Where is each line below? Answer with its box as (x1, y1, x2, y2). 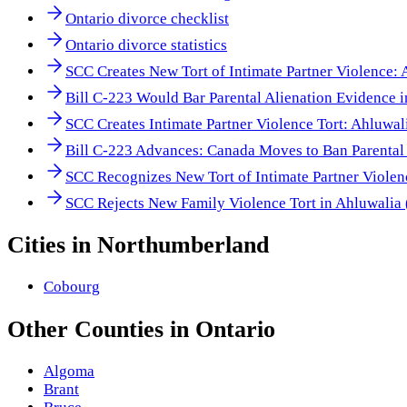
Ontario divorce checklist (65, 10, 229, 28)
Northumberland (97, 232, 269, 259)
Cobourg (44, 278, 100, 296)
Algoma (44, 362, 94, 380)
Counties (74, 315, 164, 342)
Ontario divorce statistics (65, 36, 227, 55)
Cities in (7, 232, 97, 259)
